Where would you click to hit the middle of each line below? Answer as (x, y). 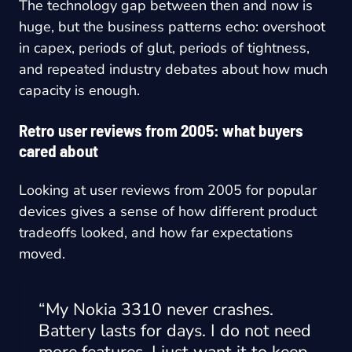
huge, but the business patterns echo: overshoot (172, 27)
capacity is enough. (79, 91)
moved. (42, 254)
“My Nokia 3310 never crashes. (156, 310)
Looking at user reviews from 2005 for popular (168, 191)
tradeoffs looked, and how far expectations (156, 233)
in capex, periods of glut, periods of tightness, (164, 48)
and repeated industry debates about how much (173, 70)
